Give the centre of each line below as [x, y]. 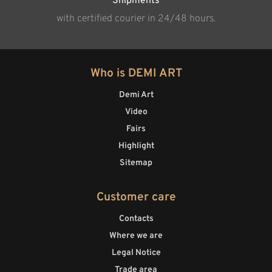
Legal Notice [136, 253]
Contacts [136, 219]
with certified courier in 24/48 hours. [136, 19]
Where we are [136, 236]
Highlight [136, 146]
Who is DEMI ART [136, 73]
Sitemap [136, 163]
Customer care [136, 197]
